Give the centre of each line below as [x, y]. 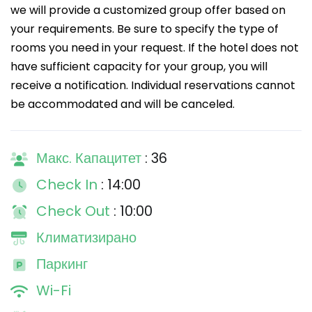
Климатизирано [86, 237]
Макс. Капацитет [91, 158]
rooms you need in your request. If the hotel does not [155, 48]
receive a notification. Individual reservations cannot [153, 85]
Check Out [75, 211]
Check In [69, 185]
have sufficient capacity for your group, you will [139, 67]
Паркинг [62, 264]
